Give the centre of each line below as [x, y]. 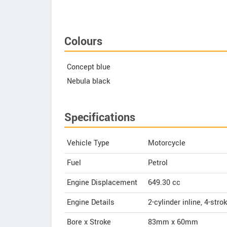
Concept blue [89, 67]
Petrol [158, 163]
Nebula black [88, 82]
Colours [83, 42]
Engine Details [91, 203]
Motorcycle [167, 143]
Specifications [100, 118]
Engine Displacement [102, 183]
